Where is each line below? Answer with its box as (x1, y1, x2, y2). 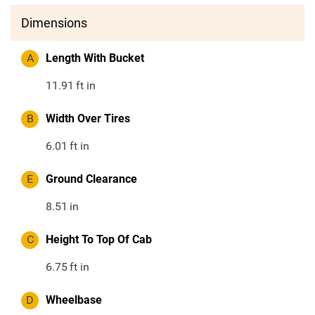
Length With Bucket (46, 51, 144, 65)
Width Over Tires (46, 112, 130, 126)
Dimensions (21, 15, 87, 31)
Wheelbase (46, 293, 102, 307)
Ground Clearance (46, 172, 137, 186)
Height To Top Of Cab (46, 233, 152, 247)
